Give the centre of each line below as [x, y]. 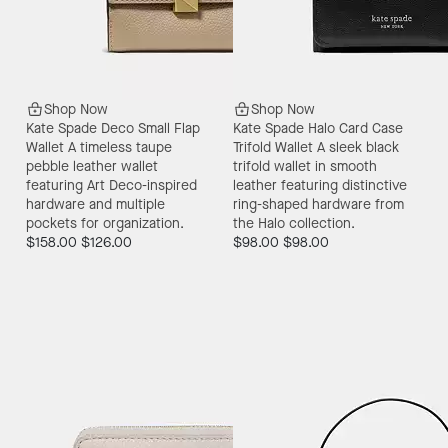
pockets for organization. [104, 223]
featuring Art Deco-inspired [111, 185]
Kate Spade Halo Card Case [318, 128]
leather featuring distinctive [320, 185]
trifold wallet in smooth [305, 166]
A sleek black [358, 147]
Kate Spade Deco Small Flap [112, 128]
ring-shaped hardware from [318, 204]
